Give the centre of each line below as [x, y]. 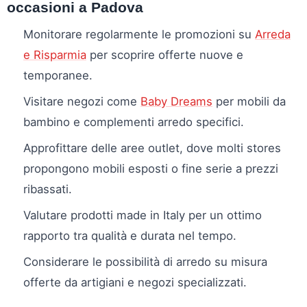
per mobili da [249, 102]
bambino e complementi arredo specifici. [134, 122]
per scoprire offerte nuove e [165, 55]
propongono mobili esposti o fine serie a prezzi [151, 169]
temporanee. [58, 76]
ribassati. [48, 189]
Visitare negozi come [82, 102]
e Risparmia [55, 55]
